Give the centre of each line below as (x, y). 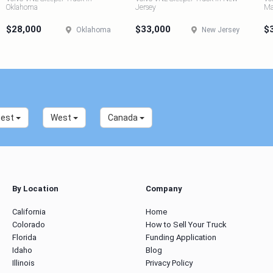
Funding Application (181, 237)
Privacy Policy (169, 263)
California (29, 212)
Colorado (29, 225)
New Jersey (221, 30)
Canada (124, 118)
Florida (24, 237)
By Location (35, 189)
